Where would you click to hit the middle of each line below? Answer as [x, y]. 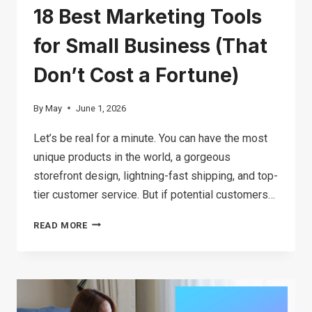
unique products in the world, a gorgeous [132, 157]
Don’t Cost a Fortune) [136, 75]
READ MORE [61, 225]
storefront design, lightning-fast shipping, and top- [156, 175]
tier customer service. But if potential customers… [154, 194]
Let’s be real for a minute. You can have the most [150, 138]
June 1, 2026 [101, 108]
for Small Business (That [150, 46]
